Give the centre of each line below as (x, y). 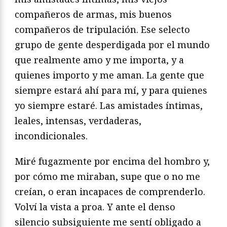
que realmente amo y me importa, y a (99, 60)
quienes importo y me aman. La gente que (109, 75)
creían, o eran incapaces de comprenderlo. (110, 192)
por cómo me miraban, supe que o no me (107, 177)
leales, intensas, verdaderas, (78, 121)
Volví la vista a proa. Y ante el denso (95, 207)
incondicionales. (52, 136)
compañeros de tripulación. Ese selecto (102, 30)
